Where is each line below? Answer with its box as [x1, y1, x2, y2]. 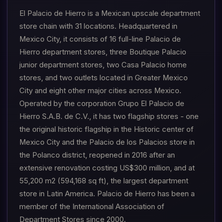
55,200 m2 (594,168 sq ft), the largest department [19, 176, 188, 185]
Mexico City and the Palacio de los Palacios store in [19, 138, 195, 147]
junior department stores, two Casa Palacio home [19, 60, 187, 69]
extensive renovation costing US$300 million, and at [19, 164, 195, 172]
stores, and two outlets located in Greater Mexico [19, 73, 188, 82]
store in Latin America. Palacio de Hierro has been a [19, 189, 195, 198]
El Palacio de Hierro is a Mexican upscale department [19, 9, 200, 18]
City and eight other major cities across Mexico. [19, 86, 181, 95]
